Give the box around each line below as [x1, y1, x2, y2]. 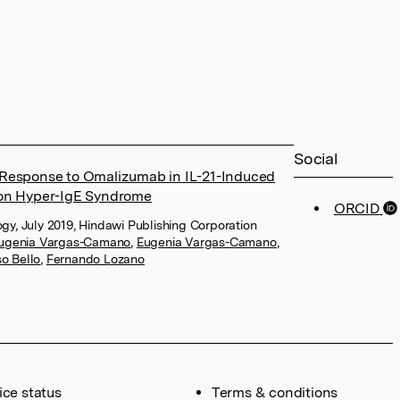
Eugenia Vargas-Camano [136, 235, 277, 249]
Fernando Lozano [46, 252, 145, 266]
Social [294, 149, 338, 168]
